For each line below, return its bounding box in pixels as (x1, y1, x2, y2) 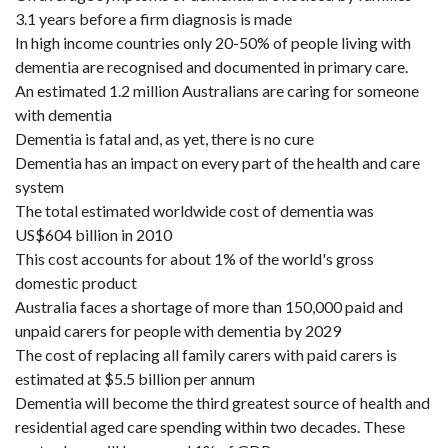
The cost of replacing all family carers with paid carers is (15, 345, 397, 364)
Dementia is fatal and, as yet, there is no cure (15, 129, 314, 148)
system (15, 177, 64, 196)
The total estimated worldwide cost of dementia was (15, 201, 374, 220)
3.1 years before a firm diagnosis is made (15, 9, 292, 28)
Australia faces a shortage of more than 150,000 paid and (15, 297, 403, 316)
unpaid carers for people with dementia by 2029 (15, 321, 341, 340)
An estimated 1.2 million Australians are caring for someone (15, 81, 419, 100)
